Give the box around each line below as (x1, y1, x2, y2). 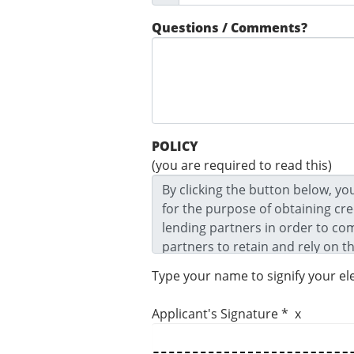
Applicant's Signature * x (152, 305, 301, 323)
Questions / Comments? (152, 19, 307, 37)
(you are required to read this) (152, 156, 332, 175)
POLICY (152, 137, 198, 156)
